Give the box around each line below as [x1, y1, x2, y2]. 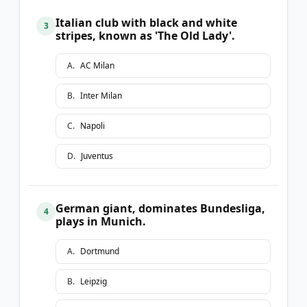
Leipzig [80, 275, 107, 287]
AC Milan [80, 59, 114, 71]
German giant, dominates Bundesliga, [56, 200, 265, 216]
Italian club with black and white [56, 14, 237, 30]
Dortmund [80, 245, 119, 257]
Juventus [81, 149, 113, 162]
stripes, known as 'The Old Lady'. [56, 27, 235, 43]
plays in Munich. [56, 213, 146, 229]
